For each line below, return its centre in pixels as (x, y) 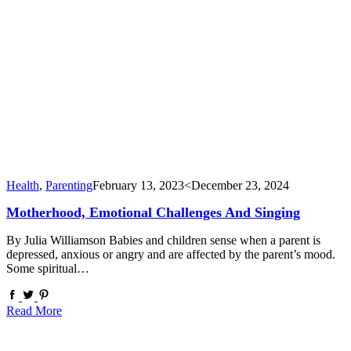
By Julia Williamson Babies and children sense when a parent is (163, 241)
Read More (34, 311)
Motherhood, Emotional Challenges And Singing (153, 213)
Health (23, 186)
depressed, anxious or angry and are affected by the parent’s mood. (171, 255)
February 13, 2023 (138, 186)
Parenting (69, 186)
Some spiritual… (48, 269)
